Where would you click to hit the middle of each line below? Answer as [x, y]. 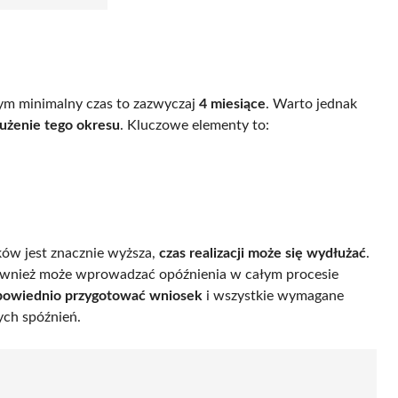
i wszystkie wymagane [273, 295]
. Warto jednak [311, 103]
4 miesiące [232, 103]
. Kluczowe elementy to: [195, 125]
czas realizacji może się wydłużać [263, 253]
